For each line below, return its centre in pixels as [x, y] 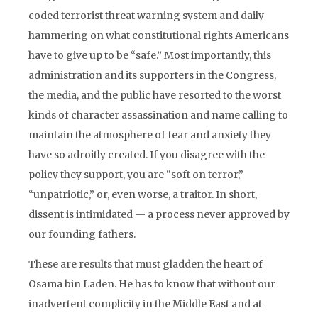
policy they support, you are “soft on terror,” [136, 175]
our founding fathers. [82, 234]
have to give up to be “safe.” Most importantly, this [150, 55]
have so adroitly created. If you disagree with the [147, 155]
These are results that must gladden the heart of [146, 264]
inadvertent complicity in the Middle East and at [145, 304]
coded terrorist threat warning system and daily [146, 16]
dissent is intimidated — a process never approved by [159, 214]
